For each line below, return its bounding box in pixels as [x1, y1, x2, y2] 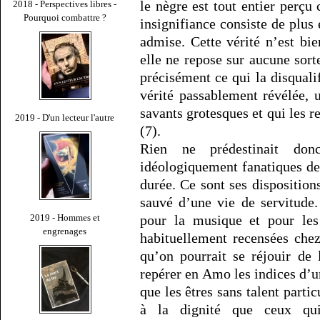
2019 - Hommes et [30, 211, 100, 223]
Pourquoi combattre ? [24, 11, 106, 23]
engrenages [43, 225, 87, 236]
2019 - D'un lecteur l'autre [15, 111, 115, 123]
